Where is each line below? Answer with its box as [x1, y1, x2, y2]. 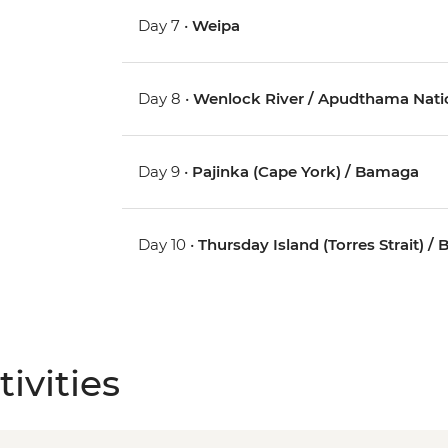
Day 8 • [138, 89, 194, 109]
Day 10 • [138, 235, 199, 255]
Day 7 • [138, 16, 193, 36]
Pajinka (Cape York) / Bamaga [192, 162, 420, 182]
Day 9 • [138, 162, 193, 182]
